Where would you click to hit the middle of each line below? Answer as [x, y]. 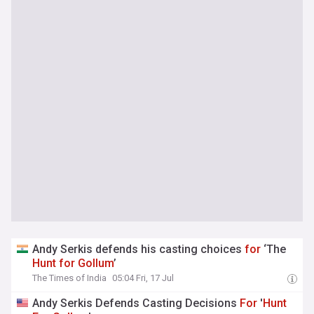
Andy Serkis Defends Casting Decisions [136, 303]
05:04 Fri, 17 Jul [143, 278]
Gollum [96, 263]
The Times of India [70, 278]
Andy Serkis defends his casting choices [139, 249]
